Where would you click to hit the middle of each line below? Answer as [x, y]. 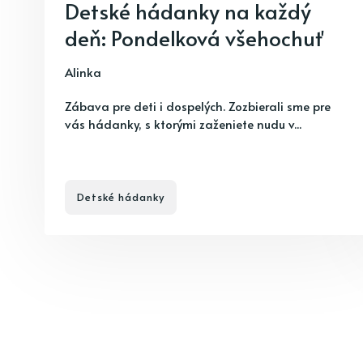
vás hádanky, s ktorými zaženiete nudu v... [183, 124]
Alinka [83, 72]
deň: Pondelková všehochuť [194, 37]
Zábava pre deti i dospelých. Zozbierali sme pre [198, 106]
